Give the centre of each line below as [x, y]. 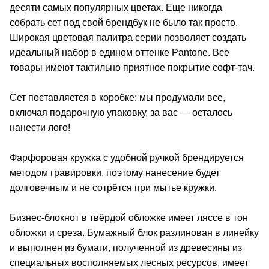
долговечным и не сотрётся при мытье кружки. [113, 187]
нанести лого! [40, 127]
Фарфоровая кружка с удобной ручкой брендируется [127, 157]
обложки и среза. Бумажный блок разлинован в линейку [134, 232]
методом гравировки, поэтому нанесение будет [115, 172]
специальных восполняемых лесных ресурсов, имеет [129, 262]
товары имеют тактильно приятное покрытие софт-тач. [132, 67]
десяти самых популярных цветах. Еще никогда [116, 7]
